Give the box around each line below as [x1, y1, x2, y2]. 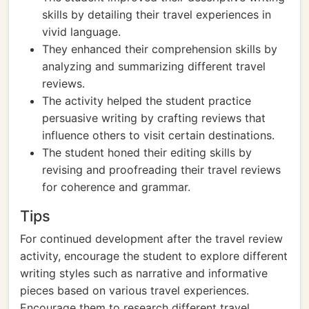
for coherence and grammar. [42, 180, 190, 194]
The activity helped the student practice [42, 94, 251, 108]
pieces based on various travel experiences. [20, 283, 249, 297]
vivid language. [42, 25, 121, 39]
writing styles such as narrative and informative [20, 266, 268, 280]
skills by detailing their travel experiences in [42, 8, 271, 21]
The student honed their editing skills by [42, 146, 252, 159]
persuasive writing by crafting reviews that [42, 111, 266, 125]
